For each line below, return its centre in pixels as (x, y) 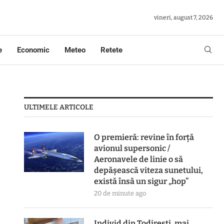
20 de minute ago (120, 193)
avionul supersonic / (132, 148)
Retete (111, 50)
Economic (33, 50)
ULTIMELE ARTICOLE (59, 107)
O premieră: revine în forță (144, 137)
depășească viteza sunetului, (149, 170)
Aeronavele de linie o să (139, 159)
